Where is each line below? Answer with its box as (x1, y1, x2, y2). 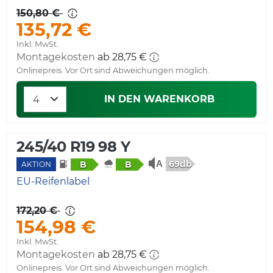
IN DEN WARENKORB (104, 93, 214, 105)
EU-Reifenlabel (16, 175, 90, 187)
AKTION (21, 159, 51, 169)
